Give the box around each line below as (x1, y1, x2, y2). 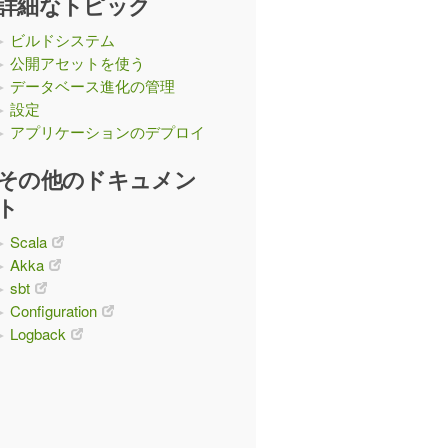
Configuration (10, 300, 97, 321)
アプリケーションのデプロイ (10, 121, 205, 142)
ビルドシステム (10, 29, 115, 50)
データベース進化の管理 (10, 75, 175, 96)
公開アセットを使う (10, 52, 145, 73)
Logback (10, 323, 66, 344)
